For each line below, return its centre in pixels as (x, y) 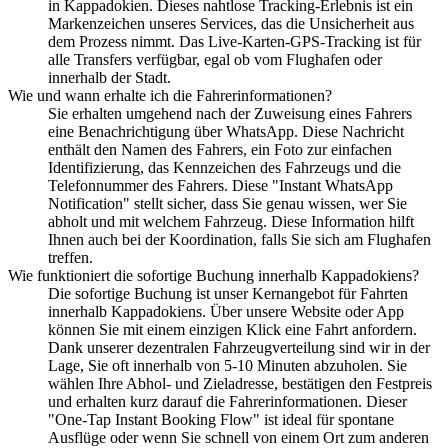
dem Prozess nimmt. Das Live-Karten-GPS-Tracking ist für (234, 41)
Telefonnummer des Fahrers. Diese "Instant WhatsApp (220, 185)
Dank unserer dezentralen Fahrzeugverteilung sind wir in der (239, 347)
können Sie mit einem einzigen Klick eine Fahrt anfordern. (232, 329)
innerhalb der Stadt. (109, 77)
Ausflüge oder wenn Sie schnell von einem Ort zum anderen (238, 437)
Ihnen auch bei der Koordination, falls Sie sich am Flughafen (239, 239)
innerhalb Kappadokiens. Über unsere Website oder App (226, 311)
